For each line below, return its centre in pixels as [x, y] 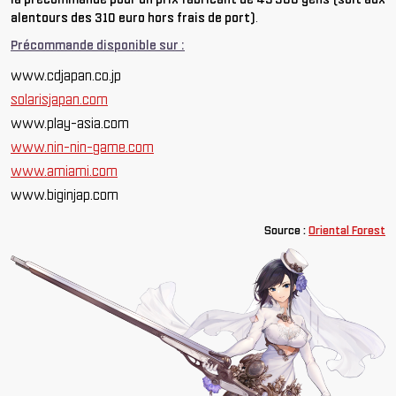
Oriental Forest [347, 231]
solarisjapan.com [59, 99]
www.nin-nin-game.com [82, 147]
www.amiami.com [64, 171]
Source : [286, 231]
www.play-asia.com [70, 123]
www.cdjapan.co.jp [66, 76]
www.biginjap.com [65, 195]
